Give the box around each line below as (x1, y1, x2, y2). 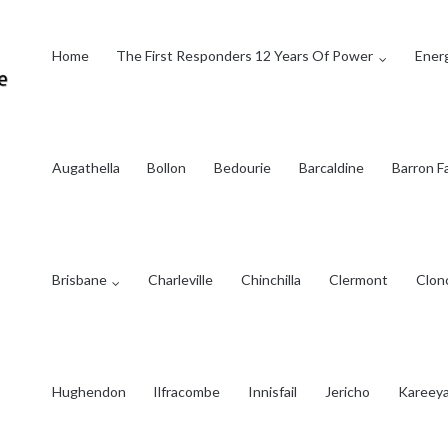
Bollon (147, 159, 187, 176)
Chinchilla (241, 271, 302, 288)
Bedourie (214, 159, 272, 176)
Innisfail (248, 383, 298, 400)
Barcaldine (299, 159, 365, 176)
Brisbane (51, 271, 107, 288)
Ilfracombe (153, 383, 221, 400)
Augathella (51, 159, 120, 176)
